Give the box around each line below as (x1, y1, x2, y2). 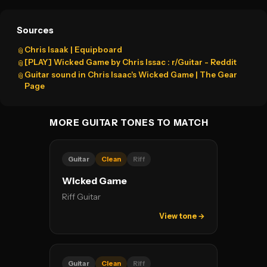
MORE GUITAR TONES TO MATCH (49, 117, 209, 128)
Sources (17, 25, 54, 36)
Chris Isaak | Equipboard (24, 45, 122, 54)
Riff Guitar (62, 192, 101, 201)
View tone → (159, 212, 205, 221)
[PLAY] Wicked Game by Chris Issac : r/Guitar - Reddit (24, 57, 237, 67)
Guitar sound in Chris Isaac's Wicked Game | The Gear (24, 70, 237, 79)
